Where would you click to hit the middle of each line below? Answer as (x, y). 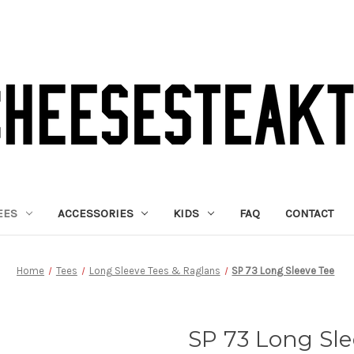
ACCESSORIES (95, 213)
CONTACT (310, 213)
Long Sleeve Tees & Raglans (154, 270)
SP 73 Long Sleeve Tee (283, 270)
